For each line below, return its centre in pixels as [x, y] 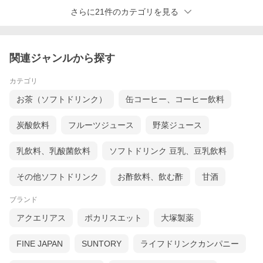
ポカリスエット [113, 218]
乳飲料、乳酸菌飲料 [53, 151]
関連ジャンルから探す [62, 58]
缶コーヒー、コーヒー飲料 [175, 100]
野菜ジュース [177, 125]
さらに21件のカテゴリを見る [124, 12]
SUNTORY [102, 244]
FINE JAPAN [40, 244]
